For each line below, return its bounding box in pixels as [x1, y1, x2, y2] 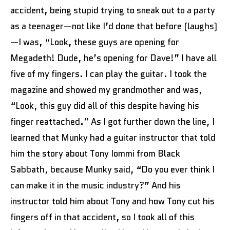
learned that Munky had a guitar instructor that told [10, 131, 216, 144]
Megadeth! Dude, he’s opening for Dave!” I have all [10, 51, 217, 64]
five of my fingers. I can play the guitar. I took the [10, 67, 207, 80]
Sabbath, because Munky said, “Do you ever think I [10, 163, 215, 176]
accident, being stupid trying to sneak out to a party [10, 4, 215, 16]
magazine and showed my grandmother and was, [10, 83, 202, 96]
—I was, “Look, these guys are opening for [10, 35, 179, 48]
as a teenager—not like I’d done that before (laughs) [10, 20, 217, 32]
